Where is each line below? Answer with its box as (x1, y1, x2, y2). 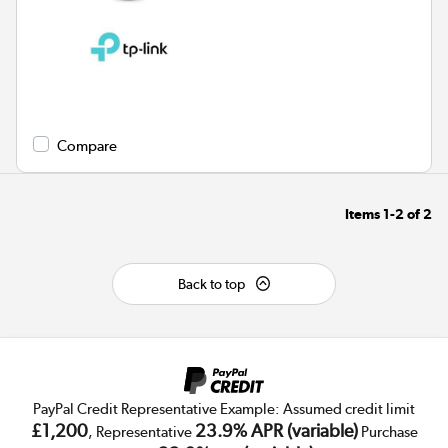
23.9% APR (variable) (194, 419, 358, 441)
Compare (57, 136, 117, 155)
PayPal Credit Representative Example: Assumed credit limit (33, 399, 415, 418)
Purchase (357, 422, 418, 441)
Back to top (177, 274, 245, 293)
